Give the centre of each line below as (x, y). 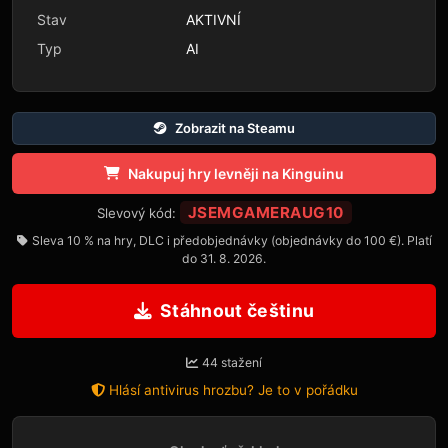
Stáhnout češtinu (237, 310)
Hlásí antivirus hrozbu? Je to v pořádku (233, 389)
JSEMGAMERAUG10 (265, 212)
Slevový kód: (136, 212)
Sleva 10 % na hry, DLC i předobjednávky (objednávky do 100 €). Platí (231, 240)
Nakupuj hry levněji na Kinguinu (236, 173)
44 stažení (232, 362)
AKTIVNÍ (213, 19)
